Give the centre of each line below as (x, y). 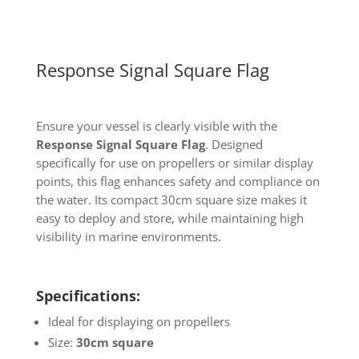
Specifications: (88, 295)
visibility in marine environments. (128, 236)
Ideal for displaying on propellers (139, 321)
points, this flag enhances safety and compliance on (177, 181)
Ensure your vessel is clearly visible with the (156, 125)
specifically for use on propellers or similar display (174, 162)
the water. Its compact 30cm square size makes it (171, 199)
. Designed (234, 144)
